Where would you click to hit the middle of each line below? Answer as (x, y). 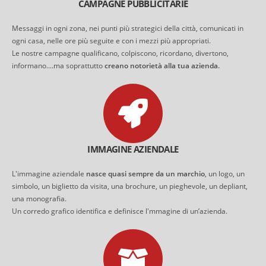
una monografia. (39, 199)
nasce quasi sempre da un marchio (145, 174)
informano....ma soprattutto (58, 66)
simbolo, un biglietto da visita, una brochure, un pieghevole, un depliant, (130, 186)
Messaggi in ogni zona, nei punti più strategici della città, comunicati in (128, 28)
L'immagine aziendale (49, 174)
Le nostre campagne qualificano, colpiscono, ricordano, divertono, (120, 53)
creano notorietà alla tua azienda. (162, 66)
